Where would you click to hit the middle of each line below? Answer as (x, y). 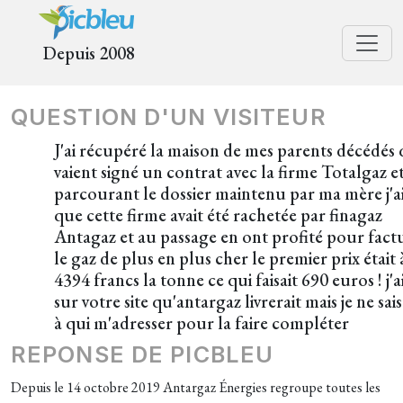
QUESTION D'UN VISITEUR (169, 117)
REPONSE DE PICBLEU (143, 354)
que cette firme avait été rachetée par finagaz (218, 215)
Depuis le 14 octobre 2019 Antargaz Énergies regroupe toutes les (196, 387)
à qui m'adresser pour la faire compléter (201, 323)
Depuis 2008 (89, 53)
